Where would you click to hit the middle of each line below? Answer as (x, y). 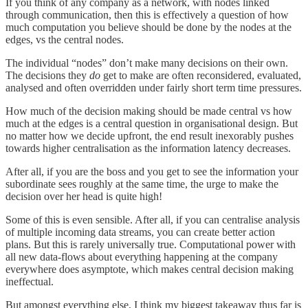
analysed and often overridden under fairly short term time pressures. (154, 87)
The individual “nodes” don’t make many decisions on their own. (147, 63)
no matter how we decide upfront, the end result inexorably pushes (150, 135)
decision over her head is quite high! (84, 196)
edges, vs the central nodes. (65, 39)
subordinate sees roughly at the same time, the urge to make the (142, 184)
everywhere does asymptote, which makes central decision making (150, 269)
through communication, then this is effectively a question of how (147, 14)
